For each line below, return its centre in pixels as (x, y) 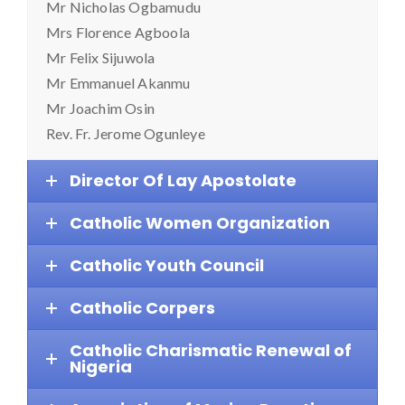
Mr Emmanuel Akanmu (118, 83)
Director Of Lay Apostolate (183, 181)
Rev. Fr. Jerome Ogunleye (126, 134)
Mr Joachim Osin (100, 108)
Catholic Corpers (142, 308)
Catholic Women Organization (200, 223)
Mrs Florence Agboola (118, 33)
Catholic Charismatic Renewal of (211, 351)
